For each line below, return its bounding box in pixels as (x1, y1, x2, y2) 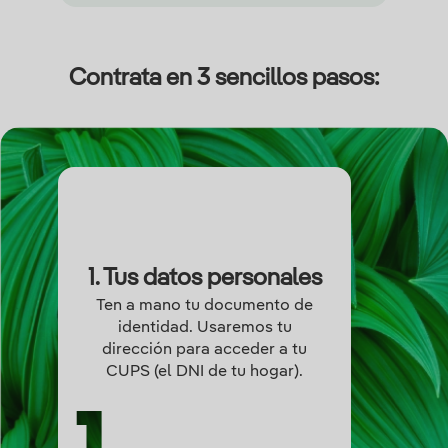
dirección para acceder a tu (102, 342, 308, 359)
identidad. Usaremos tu (117, 320, 292, 337)
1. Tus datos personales (87, 267, 322, 292)
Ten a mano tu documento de (96, 298, 314, 315)
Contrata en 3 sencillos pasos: (69, 67, 379, 92)
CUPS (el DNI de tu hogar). (106, 364, 304, 381)
